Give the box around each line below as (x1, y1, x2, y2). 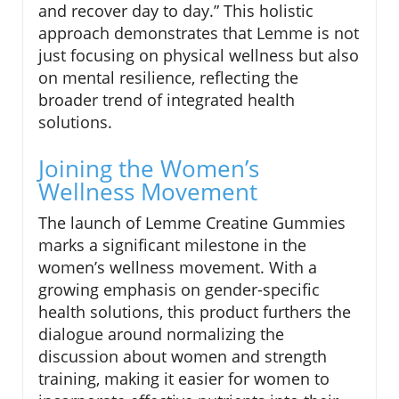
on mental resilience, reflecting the (38, 66, 298, 88)
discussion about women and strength (38, 345, 327, 367)
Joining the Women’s (38, 151, 259, 184)
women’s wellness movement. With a (38, 256, 317, 278)
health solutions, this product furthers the (38, 300, 351, 322)
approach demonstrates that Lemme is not (38, 21, 359, 44)
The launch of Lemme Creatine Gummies (38, 211, 346, 233)
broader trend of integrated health (38, 88, 295, 110)
